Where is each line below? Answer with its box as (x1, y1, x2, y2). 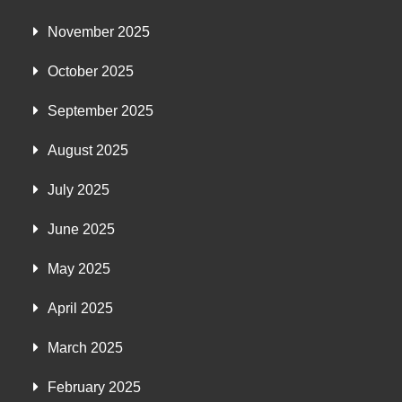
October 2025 (48, 64, 135, 79)
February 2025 (48, 380, 142, 395)
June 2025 (48, 222, 116, 237)
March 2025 (48, 340, 124, 355)
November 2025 (48, 24, 151, 39)
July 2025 (48, 182, 110, 197)
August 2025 (48, 143, 129, 158)
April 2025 (48, 301, 114, 316)
